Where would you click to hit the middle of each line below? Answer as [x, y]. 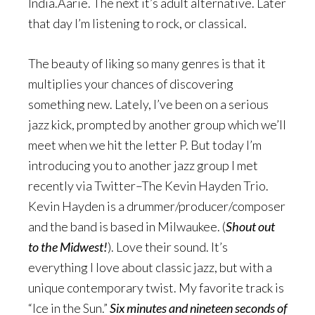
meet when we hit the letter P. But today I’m [145, 144]
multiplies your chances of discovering [131, 83]
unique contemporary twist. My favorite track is [156, 287]
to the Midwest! [68, 246]
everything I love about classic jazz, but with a [150, 267]
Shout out [250, 226]
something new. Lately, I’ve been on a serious [148, 104]
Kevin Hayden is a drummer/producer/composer [157, 206]
